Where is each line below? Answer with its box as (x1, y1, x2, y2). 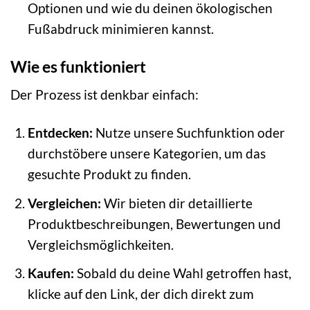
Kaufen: (27, 265, 74, 282)
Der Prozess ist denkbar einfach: (10, 86, 199, 103)
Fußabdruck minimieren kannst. (27, 20, 214, 37)
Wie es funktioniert (10, 56, 146, 76)
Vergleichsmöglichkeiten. (27, 236, 174, 253)
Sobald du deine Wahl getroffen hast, (73, 265, 291, 282)
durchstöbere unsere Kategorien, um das (27, 145, 266, 162)
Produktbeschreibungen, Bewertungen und (27, 215, 281, 232)
